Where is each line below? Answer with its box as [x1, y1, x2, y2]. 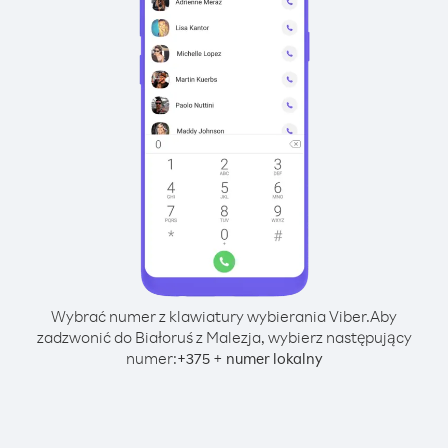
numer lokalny [225, 349, 323, 368]
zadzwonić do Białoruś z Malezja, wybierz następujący [36, 327, 412, 347]
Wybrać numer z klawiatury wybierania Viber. [51, 306, 370, 326]
